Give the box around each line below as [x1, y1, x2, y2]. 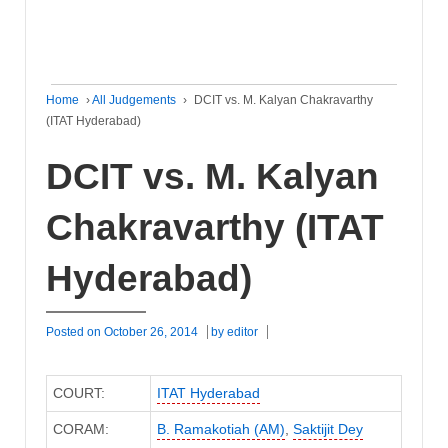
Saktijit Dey [292, 421, 363, 438]
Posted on [46, 324, 104, 339]
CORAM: [52, 421, 109, 438]
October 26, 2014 [104, 324, 198, 339]
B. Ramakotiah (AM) [156, 421, 285, 438]
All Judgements [92, 93, 176, 108]
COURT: [52, 385, 105, 402]
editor [227, 324, 258, 339]
